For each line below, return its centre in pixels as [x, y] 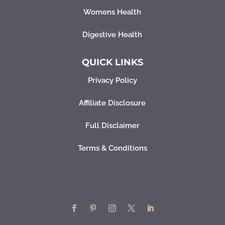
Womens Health [113, 12]
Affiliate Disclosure [113, 103]
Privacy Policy [112, 81]
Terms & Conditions [112, 148]
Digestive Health [113, 35]
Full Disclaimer [112, 126]
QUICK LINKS [112, 63]
